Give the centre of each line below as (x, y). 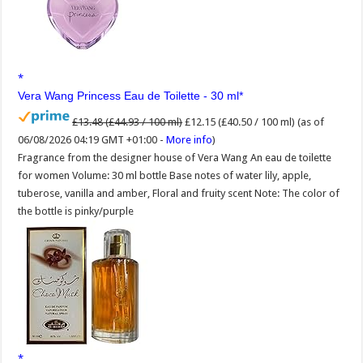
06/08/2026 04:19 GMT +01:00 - (92, 139)
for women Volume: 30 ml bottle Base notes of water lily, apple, (165, 175)
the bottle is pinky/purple (76, 211)
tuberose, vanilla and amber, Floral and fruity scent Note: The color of (179, 193)
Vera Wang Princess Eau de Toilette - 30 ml (129, 95)
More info (190, 139)
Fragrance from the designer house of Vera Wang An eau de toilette (175, 157)
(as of (311, 122)
